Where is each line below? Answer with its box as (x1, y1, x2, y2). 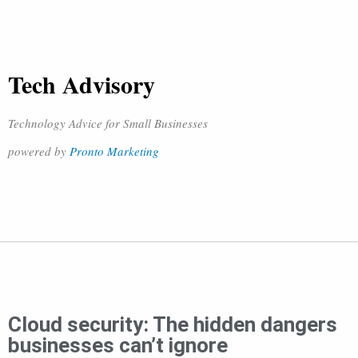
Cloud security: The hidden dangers (8, 312, 337, 336)
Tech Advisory (8, 66, 155, 101)
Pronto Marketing (70, 143, 159, 159)
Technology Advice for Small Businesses (8, 115, 208, 131)
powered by (8, 143, 70, 159)
